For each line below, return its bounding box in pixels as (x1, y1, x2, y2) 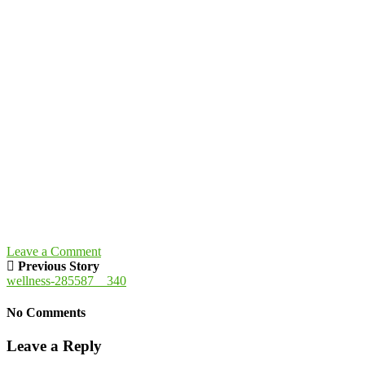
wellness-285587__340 (7, 273, 126, 288)
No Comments (7, 305, 86, 319)
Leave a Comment (7, 244, 101, 258)
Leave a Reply (7, 337, 102, 355)
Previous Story (18, 258, 99, 273)
